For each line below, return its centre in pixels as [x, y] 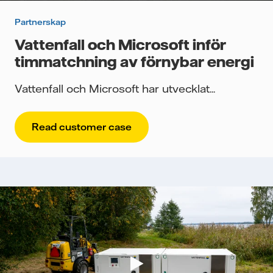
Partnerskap [40, 22]
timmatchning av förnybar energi [134, 62]
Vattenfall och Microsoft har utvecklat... [115, 89]
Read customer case [82, 127]
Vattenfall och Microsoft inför [120, 44]
